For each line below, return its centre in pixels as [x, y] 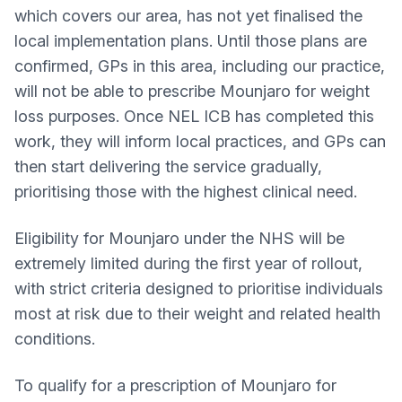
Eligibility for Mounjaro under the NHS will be [179, 238]
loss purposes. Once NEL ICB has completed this [194, 116]
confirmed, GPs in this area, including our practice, [200, 66]
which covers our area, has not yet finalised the [188, 16]
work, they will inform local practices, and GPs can [200, 141]
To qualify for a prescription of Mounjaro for [175, 385]
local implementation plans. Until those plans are [191, 41]
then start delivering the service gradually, [168, 166]
